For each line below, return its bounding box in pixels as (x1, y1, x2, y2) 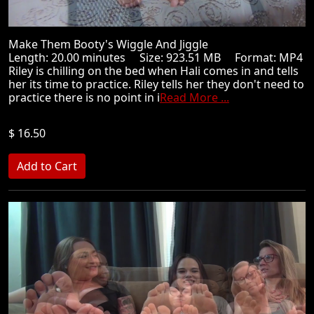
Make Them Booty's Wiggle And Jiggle (8, 36, 219, 52)
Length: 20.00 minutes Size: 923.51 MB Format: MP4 (8, 50, 303, 65)
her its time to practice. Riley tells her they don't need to (8, 76, 304, 92)
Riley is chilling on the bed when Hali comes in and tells (8, 63, 299, 78)
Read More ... (160, 90, 229, 105)
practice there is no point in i (8, 90, 160, 105)
